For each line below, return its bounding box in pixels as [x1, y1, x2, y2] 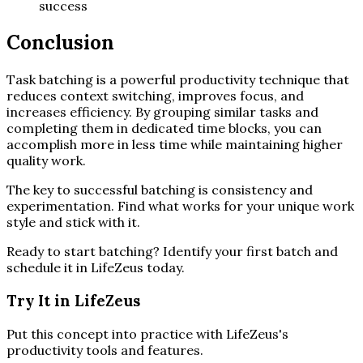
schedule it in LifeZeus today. [6, 259, 185, 276]
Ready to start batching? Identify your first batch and [6, 243, 338, 260]
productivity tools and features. [6, 341, 203, 358]
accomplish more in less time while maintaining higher [6, 136, 343, 153]
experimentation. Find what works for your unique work [6, 198, 354, 215]
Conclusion [6, 30, 114, 56]
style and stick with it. [6, 214, 140, 231]
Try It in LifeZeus [6, 290, 140, 310]
